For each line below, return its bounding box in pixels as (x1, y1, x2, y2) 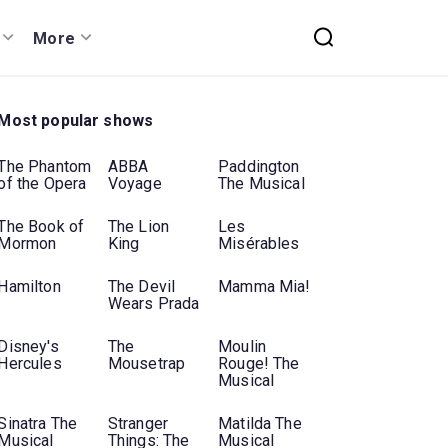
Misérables (218, 234, 300, 254)
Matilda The (218, 414, 302, 434)
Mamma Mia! (218, 277, 311, 297)
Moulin (218, 337, 267, 357)
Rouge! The (218, 354, 300, 374)
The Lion (107, 217, 169, 237)
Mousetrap (107, 354, 186, 374)
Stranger (107, 414, 168, 434)
